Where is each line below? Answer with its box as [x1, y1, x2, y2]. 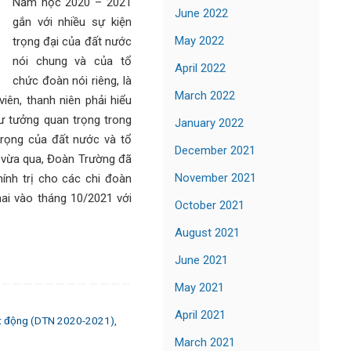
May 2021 [175, 280, 224, 295]
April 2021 [175, 307, 226, 322]
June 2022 [175, 5, 228, 20]
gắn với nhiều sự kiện [12, 15, 132, 29]
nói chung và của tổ [12, 54, 132, 68]
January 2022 [175, 115, 244, 130]
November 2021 [175, 170, 256, 185]
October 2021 [175, 197, 244, 212]
